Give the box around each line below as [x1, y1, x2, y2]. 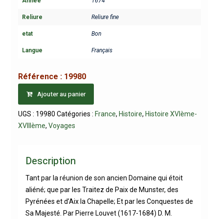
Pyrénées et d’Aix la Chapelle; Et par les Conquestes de [25, 197, 193, 205]
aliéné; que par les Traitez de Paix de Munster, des [25, 186, 178, 194]
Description [25, 154, 76, 168]
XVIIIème [18, 122, 45, 130]
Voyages [48, 122, 75, 130]
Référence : [18, 72, 64, 81]
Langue [22, 47, 43, 54]
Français [91, 47, 112, 54]
